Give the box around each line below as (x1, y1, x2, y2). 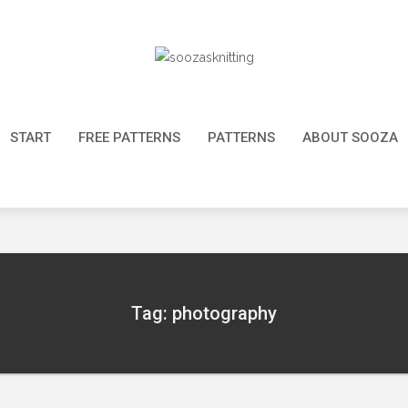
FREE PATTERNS (78, 128, 180, 146)
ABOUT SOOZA (302, 128, 398, 146)
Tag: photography (131, 301, 277, 324)
